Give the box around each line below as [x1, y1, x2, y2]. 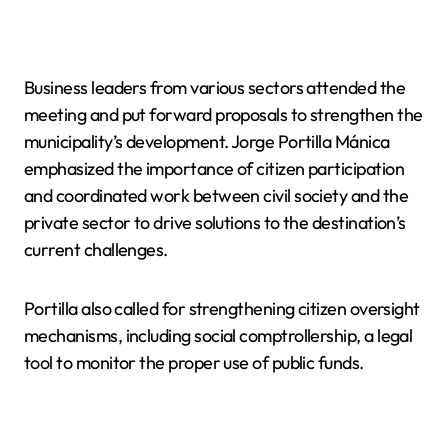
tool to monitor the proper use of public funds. [24, 350, 364, 374]
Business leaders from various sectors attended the [24, 75, 405, 99]
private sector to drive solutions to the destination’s [24, 210, 406, 234]
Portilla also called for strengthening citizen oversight [24, 296, 420, 320]
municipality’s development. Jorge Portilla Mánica [24, 129, 390, 153]
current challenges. [24, 237, 168, 261]
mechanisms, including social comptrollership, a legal [24, 323, 413, 347]
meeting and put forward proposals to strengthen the [24, 102, 423, 126]
